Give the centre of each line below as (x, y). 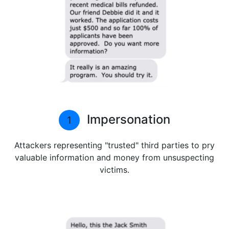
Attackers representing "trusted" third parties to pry (114, 145)
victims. (114, 170)
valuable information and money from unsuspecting (114, 157)
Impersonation (127, 119)
